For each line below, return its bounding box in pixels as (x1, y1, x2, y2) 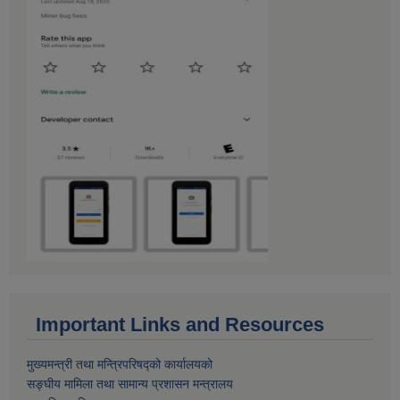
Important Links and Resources (36, 313, 324, 337)
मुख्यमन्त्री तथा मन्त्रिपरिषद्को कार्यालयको (27, 357, 212, 372)
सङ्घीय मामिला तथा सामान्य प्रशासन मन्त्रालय (27, 377, 233, 392)
